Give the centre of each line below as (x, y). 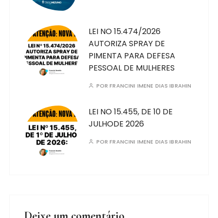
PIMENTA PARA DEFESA (132, 56)
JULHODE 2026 (117, 124)
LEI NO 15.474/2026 (125, 31)
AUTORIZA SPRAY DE (127, 44)
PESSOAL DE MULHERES (132, 68)
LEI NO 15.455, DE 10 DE (131, 112)
